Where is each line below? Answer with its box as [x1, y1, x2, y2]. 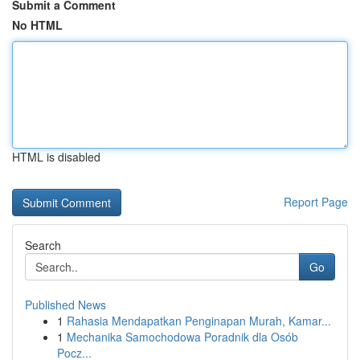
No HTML [12, 17, 63, 33]
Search [25, 237, 61, 253]
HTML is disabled [12, 149, 100, 165]
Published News [25, 297, 106, 313]
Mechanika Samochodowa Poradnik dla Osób [67, 329, 298, 345]
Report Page [284, 194, 348, 210]
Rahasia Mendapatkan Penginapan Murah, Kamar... [67, 313, 331, 329]
